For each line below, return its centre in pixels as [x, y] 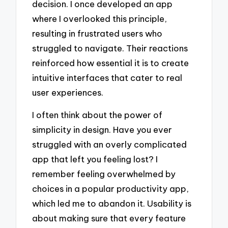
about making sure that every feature [109, 218]
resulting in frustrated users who [97, 33]
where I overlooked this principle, [100, 18]
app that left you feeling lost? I [95, 159]
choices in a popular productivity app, [111, 189]
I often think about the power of [97, 115]
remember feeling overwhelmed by [104, 174]
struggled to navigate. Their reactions [110, 48]
